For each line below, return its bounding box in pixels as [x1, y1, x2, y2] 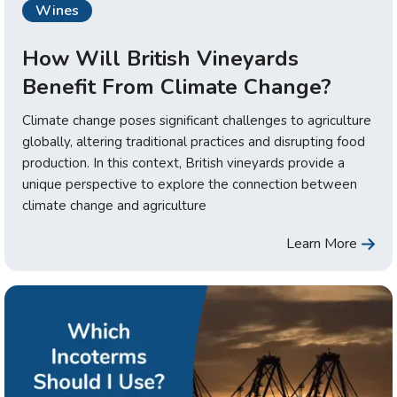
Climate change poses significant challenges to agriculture [22, 112, 371, 130]
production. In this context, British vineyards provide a [22, 154, 345, 173]
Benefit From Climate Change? [22, 73, 331, 102]
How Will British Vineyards [22, 44, 299, 74]
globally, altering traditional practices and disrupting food [22, 133, 365, 152]
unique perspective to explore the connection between [22, 175, 357, 194]
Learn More [286, 234, 357, 254]
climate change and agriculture [22, 197, 206, 215]
